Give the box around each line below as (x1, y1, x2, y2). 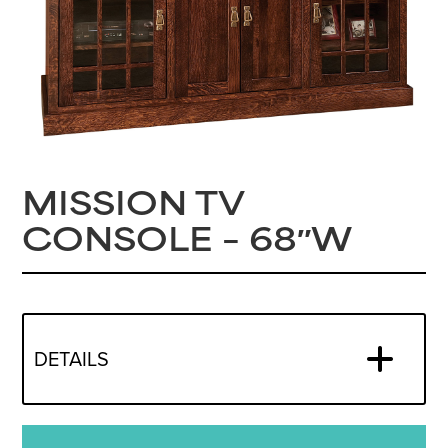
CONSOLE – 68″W (22, 228, 353, 260)
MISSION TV (22, 192, 245, 224)
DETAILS (34, 344, 110, 374)
